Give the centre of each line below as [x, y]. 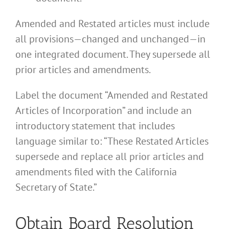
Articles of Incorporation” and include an [104, 111]
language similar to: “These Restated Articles [112, 141]
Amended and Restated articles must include [112, 24]
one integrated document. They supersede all [113, 54]
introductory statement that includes [95, 126]
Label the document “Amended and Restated [112, 95]
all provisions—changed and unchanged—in [110, 39]
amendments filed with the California [96, 172]
